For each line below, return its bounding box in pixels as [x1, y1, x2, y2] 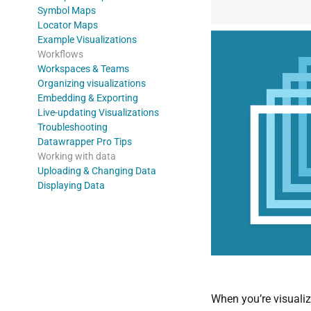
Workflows [37, 48, 83, 60]
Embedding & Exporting [37, 92, 138, 103]
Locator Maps [37, 19, 98, 31]
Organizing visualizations [37, 77, 146, 89]
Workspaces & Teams [37, 62, 129, 74]
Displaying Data [37, 179, 105, 191]
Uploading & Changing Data [37, 165, 156, 176]
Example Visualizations [37, 33, 137, 45]
